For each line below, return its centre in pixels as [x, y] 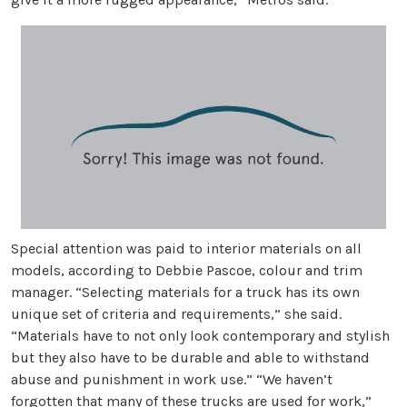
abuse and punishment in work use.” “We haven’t [172, 380]
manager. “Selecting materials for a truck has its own [185, 293]
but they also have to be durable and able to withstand [190, 358]
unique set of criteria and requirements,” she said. [176, 314]
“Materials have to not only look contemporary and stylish [200, 336]
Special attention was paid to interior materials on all [186, 249]
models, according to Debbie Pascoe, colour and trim [187, 271]
